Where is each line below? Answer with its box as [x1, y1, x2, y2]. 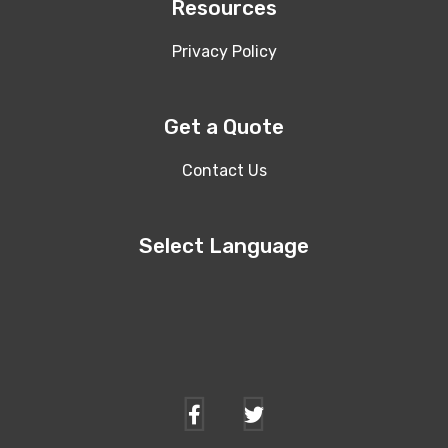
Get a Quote [164, 113, 284, 139]
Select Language [139, 232, 309, 258]
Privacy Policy [171, 41, 277, 61]
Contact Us [181, 160, 267, 180]
